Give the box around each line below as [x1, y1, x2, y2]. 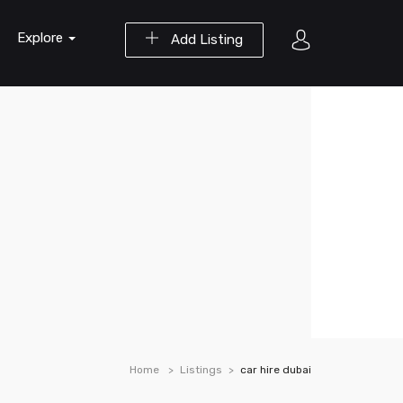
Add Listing [167, 31, 243, 48]
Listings [180, 363, 222, 376]
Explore [17, 30, 67, 46]
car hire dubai [240, 363, 311, 376]
